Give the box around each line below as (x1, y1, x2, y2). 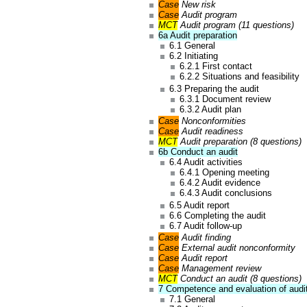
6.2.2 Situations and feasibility (180, 71, 300, 82)
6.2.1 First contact (180, 60, 253, 71)
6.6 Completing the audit (169, 210, 266, 221)
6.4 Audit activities (169, 157, 243, 168)
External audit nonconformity (179, 243, 296, 254)
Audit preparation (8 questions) (177, 136, 302, 147)
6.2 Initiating (169, 50, 218, 61)
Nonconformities (179, 116, 247, 127)
